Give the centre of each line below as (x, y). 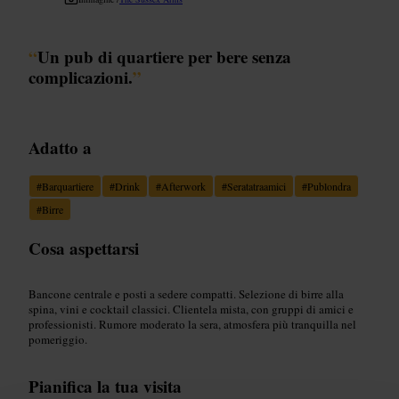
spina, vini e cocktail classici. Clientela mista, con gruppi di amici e (191, 309)
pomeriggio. (58, 339)
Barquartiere (68, 186)
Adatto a (60, 147)
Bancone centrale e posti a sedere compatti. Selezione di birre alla (186, 293)
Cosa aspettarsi (84, 248)
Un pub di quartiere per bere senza (164, 56)
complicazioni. (81, 77)
